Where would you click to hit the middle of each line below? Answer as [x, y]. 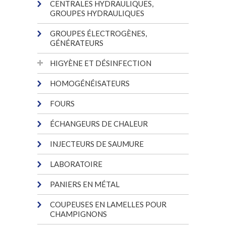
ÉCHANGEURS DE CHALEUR [99, 123]
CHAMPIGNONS [78, 214]
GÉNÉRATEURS [77, 43]
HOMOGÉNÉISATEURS [90, 83]
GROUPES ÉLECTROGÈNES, [98, 33]
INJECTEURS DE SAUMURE [97, 144]
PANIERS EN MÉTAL [85, 184]
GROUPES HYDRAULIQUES [97, 13]
